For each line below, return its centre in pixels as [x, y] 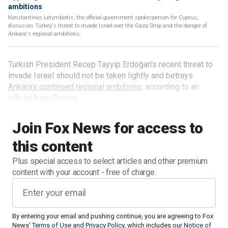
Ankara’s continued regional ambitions [75, 87]
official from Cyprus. [45, 98]
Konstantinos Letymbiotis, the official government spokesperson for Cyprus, [103, 18]
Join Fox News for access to [108, 128]
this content [52, 146]
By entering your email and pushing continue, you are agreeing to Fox [113, 216]
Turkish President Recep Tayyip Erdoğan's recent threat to [110, 64]
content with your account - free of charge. [84, 172]
